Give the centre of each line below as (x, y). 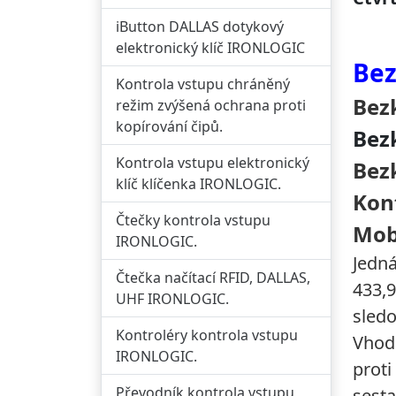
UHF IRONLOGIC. (172, 299)
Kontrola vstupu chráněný (203, 84)
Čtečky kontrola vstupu (193, 220)
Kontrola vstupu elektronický (213, 163)
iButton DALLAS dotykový (200, 27)
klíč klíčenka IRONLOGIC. (198, 184)
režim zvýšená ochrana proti (211, 105)
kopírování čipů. (169, 126)
